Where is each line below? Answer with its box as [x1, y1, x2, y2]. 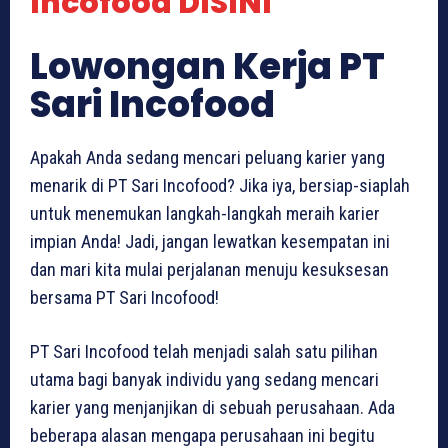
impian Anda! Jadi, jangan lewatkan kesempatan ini [30, 231, 390, 253]
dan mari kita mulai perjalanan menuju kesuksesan [30, 259, 389, 281]
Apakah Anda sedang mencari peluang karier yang [30, 147, 385, 169]
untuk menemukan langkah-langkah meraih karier [30, 203, 380, 225]
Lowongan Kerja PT [30, 41, 385, 93]
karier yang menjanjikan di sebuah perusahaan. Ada [30, 397, 395, 419]
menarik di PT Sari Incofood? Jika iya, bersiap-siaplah [30, 175, 410, 197]
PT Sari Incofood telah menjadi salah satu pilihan [30, 341, 378, 363]
